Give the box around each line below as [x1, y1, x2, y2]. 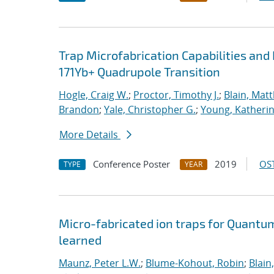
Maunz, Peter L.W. [59, 256, 141, 270]
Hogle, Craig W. [59, 88, 128, 102]
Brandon [59, 103, 99, 116]
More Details [59, 128, 120, 141]
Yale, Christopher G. [104, 103, 196, 116]
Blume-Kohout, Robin [146, 256, 244, 270]
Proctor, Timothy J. [133, 88, 219, 102]
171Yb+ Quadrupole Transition [59, 64, 220, 79]
